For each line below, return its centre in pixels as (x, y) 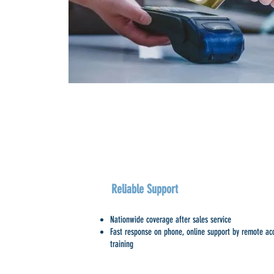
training (122, 244)
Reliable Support (145, 189)
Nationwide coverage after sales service (171, 220)
